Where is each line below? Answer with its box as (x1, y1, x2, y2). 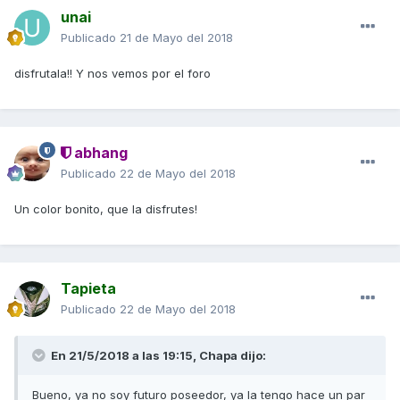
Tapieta (61, 279, 116, 298)
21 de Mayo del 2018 (120, 30, 233, 46)
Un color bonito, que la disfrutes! (14, 202, 197, 217)
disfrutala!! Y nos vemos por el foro (14, 66, 211, 81)
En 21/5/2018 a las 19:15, (48, 348, 199, 363)
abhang (71, 144, 128, 162)
